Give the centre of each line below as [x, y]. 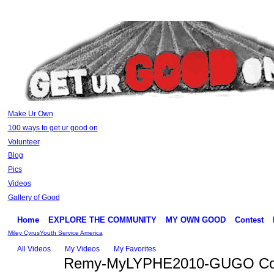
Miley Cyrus [24, 232]
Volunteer [24, 142]
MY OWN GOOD [195, 220]
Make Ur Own [30, 114]
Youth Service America [71, 232]
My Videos [82, 249]
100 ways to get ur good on [53, 128]
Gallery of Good [34, 197]
